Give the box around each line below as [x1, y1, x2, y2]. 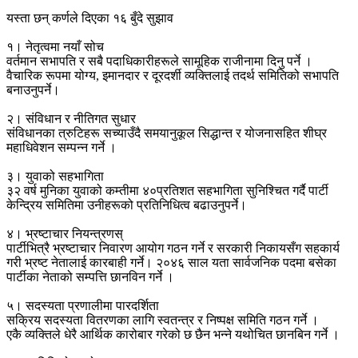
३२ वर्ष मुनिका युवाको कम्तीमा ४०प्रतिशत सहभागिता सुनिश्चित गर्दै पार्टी [6, 184, 328, 198]
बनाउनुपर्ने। [6, 83, 60, 97]
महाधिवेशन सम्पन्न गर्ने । [6, 141, 117, 155]
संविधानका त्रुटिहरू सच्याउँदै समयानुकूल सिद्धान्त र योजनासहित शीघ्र [6, 126, 327, 141]
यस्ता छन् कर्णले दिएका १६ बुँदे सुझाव [6, 11, 177, 26]
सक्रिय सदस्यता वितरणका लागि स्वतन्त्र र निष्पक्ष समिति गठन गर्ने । [6, 313, 319, 328]
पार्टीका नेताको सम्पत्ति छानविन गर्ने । [6, 270, 174, 284]
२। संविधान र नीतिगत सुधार [6, 112, 139, 126]
